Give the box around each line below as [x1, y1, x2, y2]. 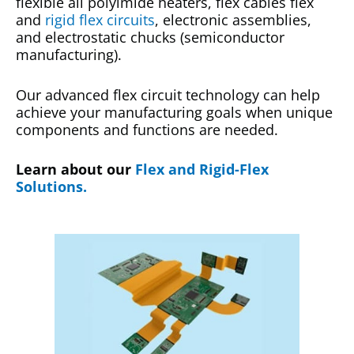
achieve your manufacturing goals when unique [16, 102, 333, 122]
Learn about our [16, 160, 135, 179]
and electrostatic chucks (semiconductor [16, 27, 284, 47]
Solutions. [16, 177, 87, 197]
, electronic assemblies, [155, 9, 311, 29]
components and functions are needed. [16, 119, 278, 139]
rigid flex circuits [45, 9, 155, 29]
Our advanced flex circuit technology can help [16, 85, 320, 104]
